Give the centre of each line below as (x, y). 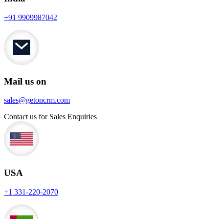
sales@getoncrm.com (37, 100)
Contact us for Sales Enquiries (50, 117)
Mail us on (25, 81)
